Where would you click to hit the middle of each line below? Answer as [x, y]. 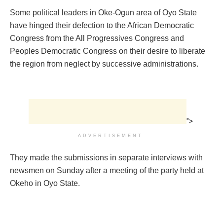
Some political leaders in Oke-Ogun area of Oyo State [103, 12]
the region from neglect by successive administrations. [104, 64]
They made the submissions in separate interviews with [106, 157]
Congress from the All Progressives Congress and [97, 38]
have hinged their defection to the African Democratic [102, 25]
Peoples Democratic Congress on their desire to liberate [108, 51]
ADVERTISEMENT [110, 135]
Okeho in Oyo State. [45, 183]
